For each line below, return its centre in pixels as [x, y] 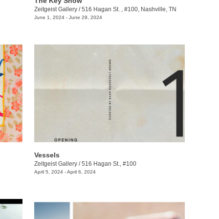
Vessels [47, 155]
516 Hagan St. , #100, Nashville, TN [129, 9]
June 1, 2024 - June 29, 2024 [68, 17]
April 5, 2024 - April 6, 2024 [65, 172]
